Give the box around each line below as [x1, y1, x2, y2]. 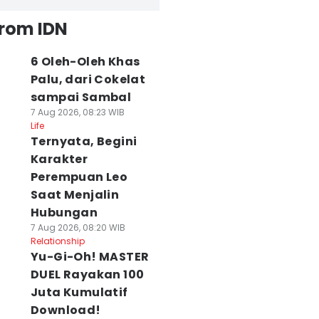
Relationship [30, 235, 85, 247]
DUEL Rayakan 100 [30, 266, 145, 283]
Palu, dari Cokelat [30, 71, 146, 88]
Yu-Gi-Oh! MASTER [30, 249, 150, 265]
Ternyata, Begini [30, 133, 137, 150]
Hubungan [30, 204, 98, 221]
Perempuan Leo [30, 169, 128, 185]
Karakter [30, 151, 88, 167]
